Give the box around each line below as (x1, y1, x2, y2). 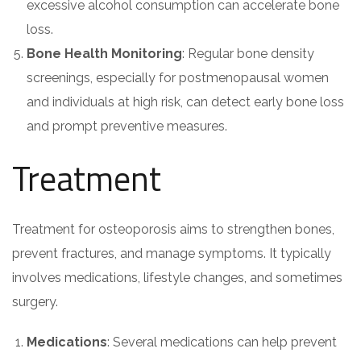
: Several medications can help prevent (107, 334, 337, 350)
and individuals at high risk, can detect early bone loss (27, 94, 344, 110)
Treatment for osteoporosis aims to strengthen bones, (12, 222, 334, 237)
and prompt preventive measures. (27, 118, 227, 134)
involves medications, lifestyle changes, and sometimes (12, 270, 342, 285)
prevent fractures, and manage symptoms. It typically (12, 246, 331, 261)
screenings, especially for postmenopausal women (27, 70, 329, 85)
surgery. (12, 294, 58, 309)
